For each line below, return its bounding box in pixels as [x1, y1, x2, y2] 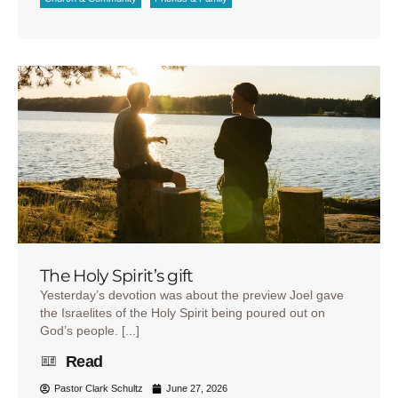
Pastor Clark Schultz [54, 383, 143, 394]
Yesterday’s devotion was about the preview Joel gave [40, 287, 344, 302]
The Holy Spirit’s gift [40, 265, 194, 286]
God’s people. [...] [40, 322, 139, 338]
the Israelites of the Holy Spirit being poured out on [40, 305, 325, 320]
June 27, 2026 [166, 383, 227, 394]
